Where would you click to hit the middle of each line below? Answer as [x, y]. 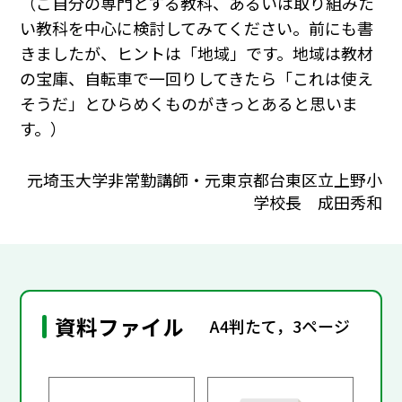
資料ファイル [120, 326]
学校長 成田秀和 [317, 202]
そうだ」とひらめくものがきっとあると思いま [189, 103]
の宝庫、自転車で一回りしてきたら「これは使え [197, 78]
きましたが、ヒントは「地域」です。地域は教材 [197, 52]
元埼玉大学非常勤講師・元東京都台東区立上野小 [204, 180]
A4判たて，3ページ [280, 326]
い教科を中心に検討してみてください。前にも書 [197, 27]
